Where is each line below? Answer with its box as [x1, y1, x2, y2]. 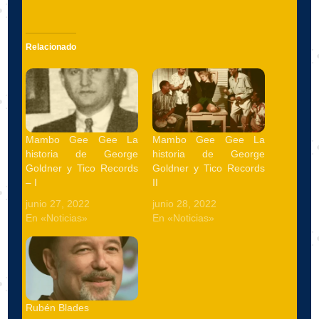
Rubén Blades [26, 301, 90, 313]
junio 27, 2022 [26, 197, 90, 209]
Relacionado [26, 41, 77, 52]
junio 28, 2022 [152, 197, 216, 209]
